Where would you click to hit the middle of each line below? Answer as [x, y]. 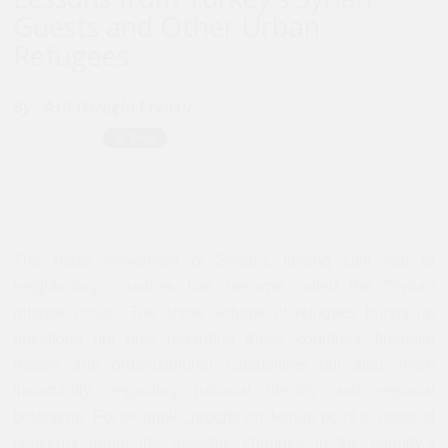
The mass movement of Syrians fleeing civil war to [224, 260]
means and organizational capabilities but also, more [224, 364]
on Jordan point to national [337, 416]
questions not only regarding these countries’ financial [224, 338]
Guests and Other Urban [166, 26]
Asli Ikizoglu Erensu [118, 106]
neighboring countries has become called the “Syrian [224, 286]
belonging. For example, [100, 416]
